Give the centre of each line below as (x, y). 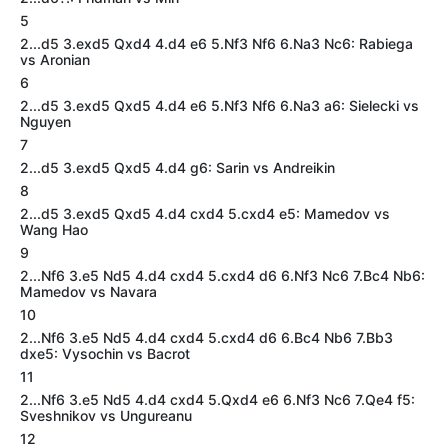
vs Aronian (55, 59)
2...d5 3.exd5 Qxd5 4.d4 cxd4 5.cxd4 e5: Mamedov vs (205, 213)
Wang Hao (54, 229)
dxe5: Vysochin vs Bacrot (105, 353)
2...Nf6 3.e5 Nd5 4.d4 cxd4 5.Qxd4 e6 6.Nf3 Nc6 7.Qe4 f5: (217, 399)
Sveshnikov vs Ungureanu (106, 415)
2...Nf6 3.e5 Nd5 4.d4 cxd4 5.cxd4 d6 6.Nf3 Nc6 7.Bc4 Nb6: (222, 275)
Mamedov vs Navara (88, 291)
